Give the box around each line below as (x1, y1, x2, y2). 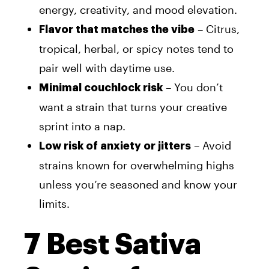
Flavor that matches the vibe (39, 23, 195, 35)
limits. (39, 196, 70, 210)
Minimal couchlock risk (39, 82, 163, 93)
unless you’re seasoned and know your (39, 177, 237, 191)
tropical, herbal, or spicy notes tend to (39, 41, 234, 55)
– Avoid (191, 138, 231, 152)
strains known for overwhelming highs (39, 158, 234, 172)
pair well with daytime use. (39, 61, 175, 74)
